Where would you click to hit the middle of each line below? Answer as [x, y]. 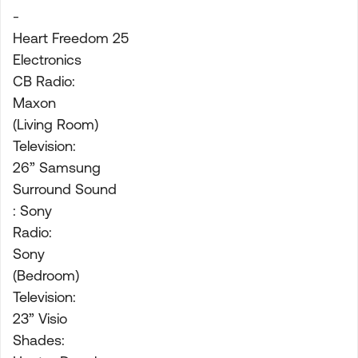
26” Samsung [57, 167]
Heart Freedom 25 [71, 38]
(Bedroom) [46, 275]
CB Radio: [44, 81]
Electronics [47, 60]
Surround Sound [65, 189]
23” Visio [40, 318]
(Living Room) [56, 124]
